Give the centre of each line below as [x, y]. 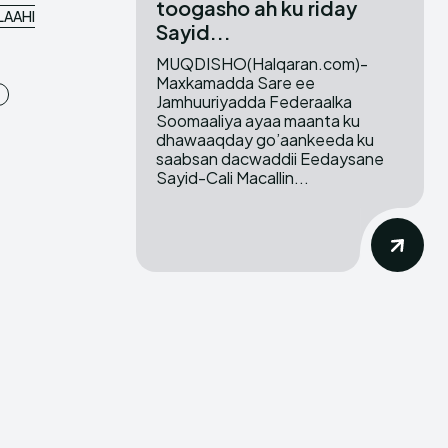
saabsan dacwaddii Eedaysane [270, 159]
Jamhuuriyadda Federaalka [254, 102]
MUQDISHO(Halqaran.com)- [262, 64]
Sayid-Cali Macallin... [232, 178]
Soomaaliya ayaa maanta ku [258, 121]
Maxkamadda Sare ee [235, 83]
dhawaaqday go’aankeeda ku [265, 140]
